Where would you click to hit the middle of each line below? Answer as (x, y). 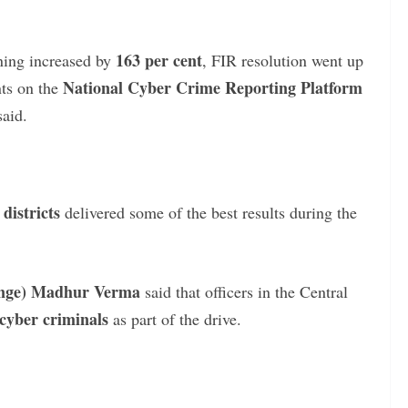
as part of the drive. (175, 318)
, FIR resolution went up (283, 60)
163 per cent (159, 60)
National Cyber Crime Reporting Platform (213, 87)
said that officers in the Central (244, 291)
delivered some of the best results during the (209, 212)
